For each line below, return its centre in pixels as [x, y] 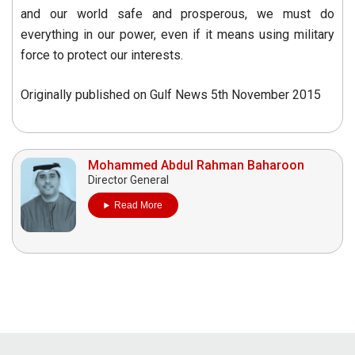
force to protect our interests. [102, 55]
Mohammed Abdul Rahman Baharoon [197, 166]
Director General [129, 180]
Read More [138, 206]
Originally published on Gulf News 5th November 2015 [171, 95]
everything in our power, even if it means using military [177, 35]
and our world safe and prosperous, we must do [177, 14]
